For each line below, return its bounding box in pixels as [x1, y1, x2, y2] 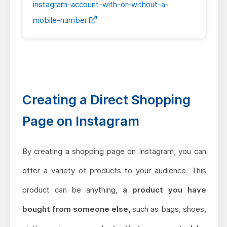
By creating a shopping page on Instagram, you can [22, 146, 206, 157]
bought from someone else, [22, 204, 131, 214]
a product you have [123, 185, 206, 195]
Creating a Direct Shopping [22, 92, 191, 108]
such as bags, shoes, [130, 204, 206, 214]
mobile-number [32, 15, 89, 25]
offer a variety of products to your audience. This [22, 166, 206, 176]
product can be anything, [22, 185, 123, 195]
